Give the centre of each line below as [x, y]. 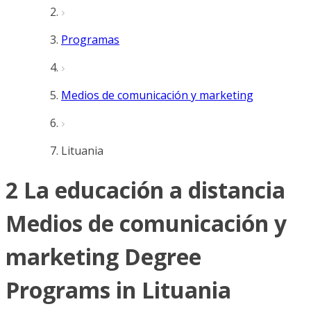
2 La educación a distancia [145, 190]
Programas [90, 40]
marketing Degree [103, 257]
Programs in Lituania [118, 290]
